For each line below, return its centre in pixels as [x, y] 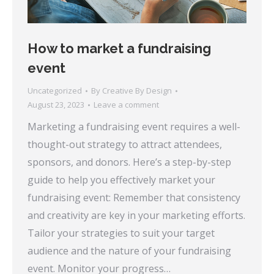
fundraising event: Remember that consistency [134, 198]
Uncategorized [55, 91]
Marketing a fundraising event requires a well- [134, 127]
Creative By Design [137, 91]
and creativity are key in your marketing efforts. [136, 216]
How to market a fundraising [119, 49]
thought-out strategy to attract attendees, [125, 145]
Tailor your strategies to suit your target [121, 233]
